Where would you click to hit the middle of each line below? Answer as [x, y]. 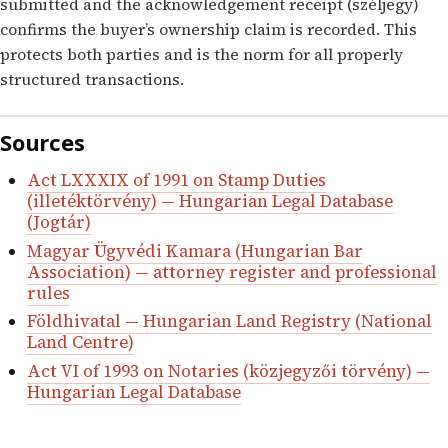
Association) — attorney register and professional [231, 272]
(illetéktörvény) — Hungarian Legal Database [209, 202]
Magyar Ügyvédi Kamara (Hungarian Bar [194, 251]
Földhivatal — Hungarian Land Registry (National [229, 322]
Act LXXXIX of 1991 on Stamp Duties [176, 181]
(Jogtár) [58, 223]
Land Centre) [80, 343]
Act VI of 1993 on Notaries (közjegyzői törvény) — [228, 371]
